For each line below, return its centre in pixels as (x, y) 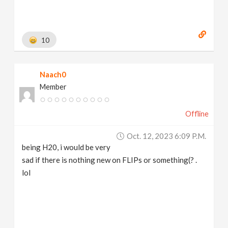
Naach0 (53, 75)
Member (53, 87)
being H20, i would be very (66, 147)
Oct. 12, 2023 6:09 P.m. (166, 136)
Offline (197, 114)
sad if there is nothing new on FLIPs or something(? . (110, 160)
